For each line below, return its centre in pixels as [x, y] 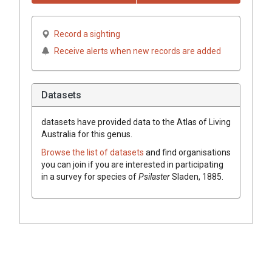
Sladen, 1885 [197, 176]
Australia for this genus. [87, 134]
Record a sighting [87, 34]
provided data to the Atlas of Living [163, 122]
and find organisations [188, 152]
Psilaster [154, 176]
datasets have [69, 122]
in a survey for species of [90, 176]
